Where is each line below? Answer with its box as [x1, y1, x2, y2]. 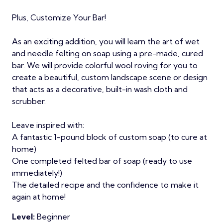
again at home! [12, 192, 66, 202]
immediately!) [12, 168, 62, 178]
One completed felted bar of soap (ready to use [12, 156, 192, 166]
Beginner [37, 212, 70, 222]
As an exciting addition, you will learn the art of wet [12, 36, 200, 47]
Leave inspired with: [12, 120, 84, 130]
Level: [12, 212, 37, 222]
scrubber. [12, 96, 46, 107]
